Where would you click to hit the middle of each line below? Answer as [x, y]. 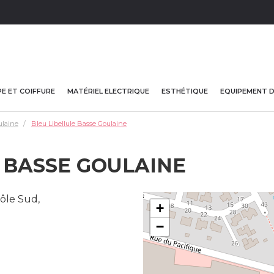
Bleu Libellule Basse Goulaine [79, 123]
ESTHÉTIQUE [185, 91]
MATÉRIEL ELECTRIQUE [108, 91]
